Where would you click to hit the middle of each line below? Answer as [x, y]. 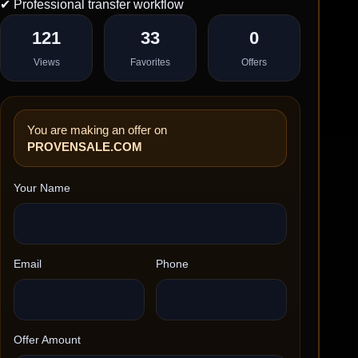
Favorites [150, 63]
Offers [254, 63]
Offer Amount [47, 340]
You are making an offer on [97, 130]
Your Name [42, 188]
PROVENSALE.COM [85, 147]
